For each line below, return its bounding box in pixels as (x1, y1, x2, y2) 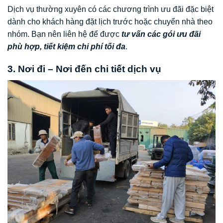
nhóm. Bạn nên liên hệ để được (7, 30, 121, 39)
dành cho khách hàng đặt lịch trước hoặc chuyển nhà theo (7, 17, 213, 26)
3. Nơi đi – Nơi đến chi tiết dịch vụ (7, 64, 161, 75)
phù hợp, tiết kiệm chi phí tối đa (7, 42, 125, 51)
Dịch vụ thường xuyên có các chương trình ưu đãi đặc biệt (7, 5, 214, 14)
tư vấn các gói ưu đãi (121, 30, 201, 39)
